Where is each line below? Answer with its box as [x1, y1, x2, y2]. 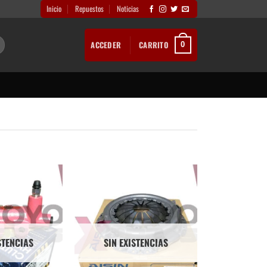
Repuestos [74, 3, 104, 14]
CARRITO [139, 39, 169, 51]
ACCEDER [91, 39, 122, 51]
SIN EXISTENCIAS [104, 235, 168, 250]
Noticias [117, 3, 139, 14]
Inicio [46, 3, 62, 14]
